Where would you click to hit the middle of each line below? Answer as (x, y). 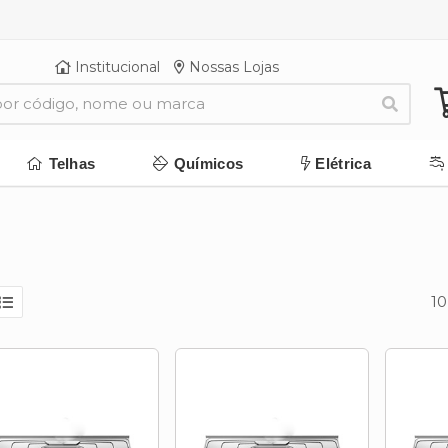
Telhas (72, 163)
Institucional (116, 67)
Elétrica (343, 163)
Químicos (208, 163)
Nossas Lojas (232, 67)
